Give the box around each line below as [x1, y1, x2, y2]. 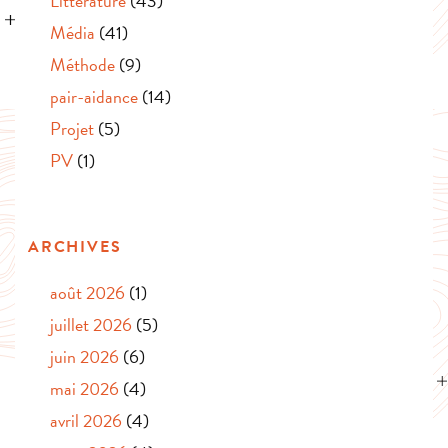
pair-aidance [50, 83, 138, 111]
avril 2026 [50, 407, 122, 435]
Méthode [50, 51, 115, 79]
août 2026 [50, 279, 125, 307]
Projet [50, 115, 94, 143]
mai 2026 [50, 375, 119, 403]
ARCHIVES [28, 235, 122, 260]
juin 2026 [50, 343, 119, 371]
